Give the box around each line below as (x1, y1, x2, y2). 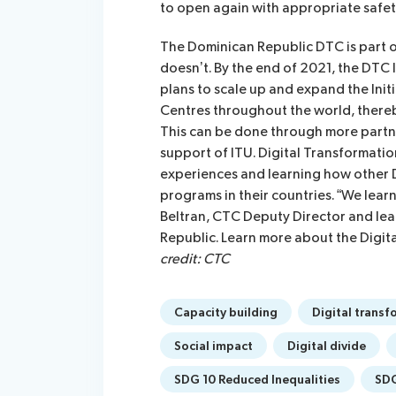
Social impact (174, 338, 253, 354)
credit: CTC (160, 250, 230, 268)
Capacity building (174, 304, 278, 320)
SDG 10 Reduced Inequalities (174, 371, 340, 387)
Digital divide (287, 338, 366, 354)
